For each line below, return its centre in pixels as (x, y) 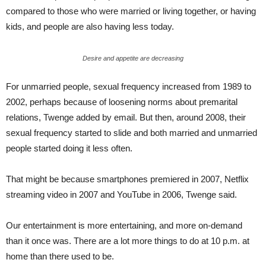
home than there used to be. (60, 256)
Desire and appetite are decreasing (133, 58)
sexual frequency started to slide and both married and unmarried (132, 133)
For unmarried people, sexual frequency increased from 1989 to (129, 86)
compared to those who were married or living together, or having (131, 11)
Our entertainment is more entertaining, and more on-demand (124, 225)
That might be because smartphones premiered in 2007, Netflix (127, 179)
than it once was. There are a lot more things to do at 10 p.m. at (128, 241)
